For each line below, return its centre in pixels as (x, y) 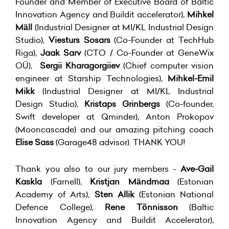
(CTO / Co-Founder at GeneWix (147, 53)
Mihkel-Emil (191, 78)
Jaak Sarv (61, 53)
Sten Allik (114, 194)
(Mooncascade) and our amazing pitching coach (114, 129)
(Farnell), (66, 181)
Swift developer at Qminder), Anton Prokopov (114, 117)
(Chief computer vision (167, 65)
